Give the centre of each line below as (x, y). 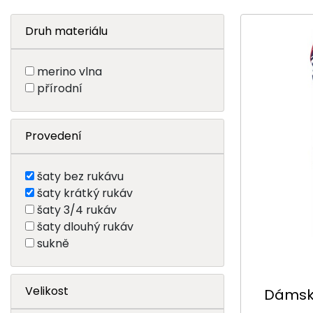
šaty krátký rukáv (85, 193)
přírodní (60, 88)
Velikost (47, 291)
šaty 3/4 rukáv (77, 210)
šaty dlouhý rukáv (85, 226)
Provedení (53, 136)
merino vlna (70, 71)
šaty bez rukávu (80, 176)
